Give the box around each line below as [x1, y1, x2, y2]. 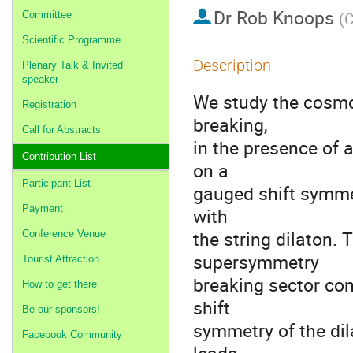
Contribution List [22, 150, 96, 162]
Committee [22, 9, 72, 20]
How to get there [22, 278, 97, 290]
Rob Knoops [236, 5, 334, 31]
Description [193, 56, 271, 75]
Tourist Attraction [22, 253, 99, 265]
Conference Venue [22, 228, 106, 240]
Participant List [22, 177, 91, 189]
